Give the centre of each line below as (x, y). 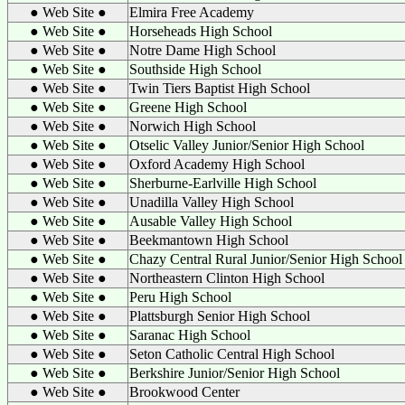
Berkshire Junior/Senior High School (235, 373)
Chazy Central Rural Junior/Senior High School (266, 259)
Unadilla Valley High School (212, 202)
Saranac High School (190, 335)
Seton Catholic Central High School (232, 354)
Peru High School (180, 297)
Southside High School (195, 69)
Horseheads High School (201, 31)
